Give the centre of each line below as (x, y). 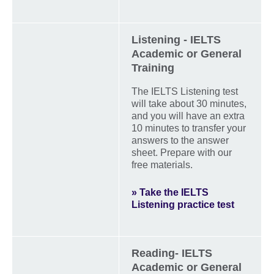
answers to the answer (180, 140)
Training (153, 68)
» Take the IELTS (170, 192)
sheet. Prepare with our (182, 152)
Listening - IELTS (176, 39)
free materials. (162, 165)
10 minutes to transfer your (189, 128)
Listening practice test (183, 204)
